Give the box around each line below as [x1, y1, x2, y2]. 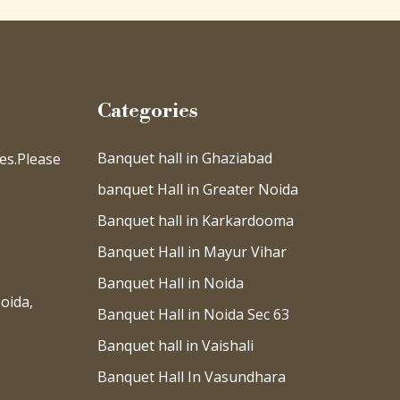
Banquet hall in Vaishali [97, 336, 254, 355]
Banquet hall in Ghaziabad [97, 148, 272, 168]
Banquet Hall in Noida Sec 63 [97, 304, 289, 324]
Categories [97, 99, 198, 123]
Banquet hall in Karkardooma [97, 211, 294, 230]
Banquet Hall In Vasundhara [97, 367, 286, 387]
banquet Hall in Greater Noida [97, 179, 298, 199]
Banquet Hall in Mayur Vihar [97, 242, 287, 262]
